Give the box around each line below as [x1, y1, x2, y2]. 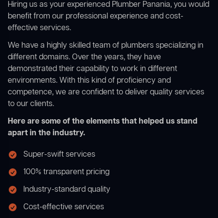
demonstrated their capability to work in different [8, 64, 177, 75]
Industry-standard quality [23, 184, 110, 196]
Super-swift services [23, 149, 95, 161]
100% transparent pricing [23, 167, 109, 178]
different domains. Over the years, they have [8, 52, 161, 63]
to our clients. [8, 99, 54, 110]
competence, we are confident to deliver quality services [8, 87, 204, 98]
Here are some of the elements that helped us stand [8, 116, 198, 127]
